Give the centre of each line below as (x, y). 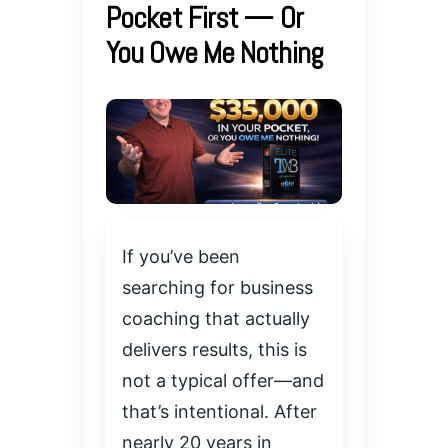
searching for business (217, 288)
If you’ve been (181, 257)
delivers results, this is (214, 350)
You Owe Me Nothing (214, 52)
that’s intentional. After (219, 412)
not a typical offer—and (223, 381)
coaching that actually (216, 319)
